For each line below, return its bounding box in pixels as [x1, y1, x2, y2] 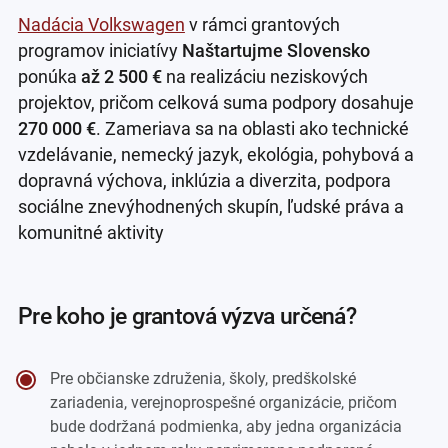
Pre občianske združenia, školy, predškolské [50, 368, 357, 388]
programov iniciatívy [17, 41, 182, 62]
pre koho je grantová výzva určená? [32, 302, 357, 331]
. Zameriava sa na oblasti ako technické [95, 119, 409, 140]
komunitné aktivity [17, 223, 164, 244]
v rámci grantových [184, 15, 340, 36]
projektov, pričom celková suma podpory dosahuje [17, 93, 414, 114]
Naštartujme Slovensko [181, 41, 370, 62]
